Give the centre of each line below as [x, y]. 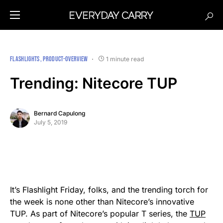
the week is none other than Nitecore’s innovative [102, 202]
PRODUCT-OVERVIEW [65, 59]
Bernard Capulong [59, 113]
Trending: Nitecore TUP [94, 83]
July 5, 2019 [51, 122]
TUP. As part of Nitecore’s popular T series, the [100, 214]
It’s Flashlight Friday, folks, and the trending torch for [109, 190]
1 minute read [125, 59]
